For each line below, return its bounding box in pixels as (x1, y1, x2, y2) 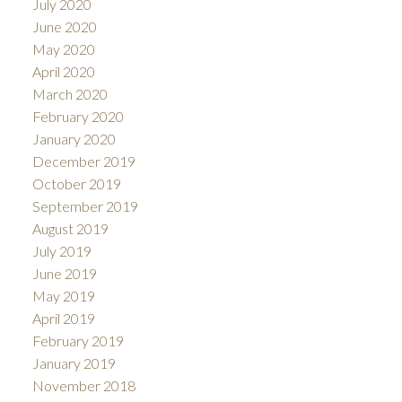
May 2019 (31, 286, 95, 304)
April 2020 (31, 62, 95, 80)
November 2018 (31, 376, 135, 394)
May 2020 (31, 39, 95, 57)
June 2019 (31, 264, 97, 282)
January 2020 (31, 129, 116, 147)
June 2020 (31, 17, 97, 35)
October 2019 (31, 174, 121, 192)
